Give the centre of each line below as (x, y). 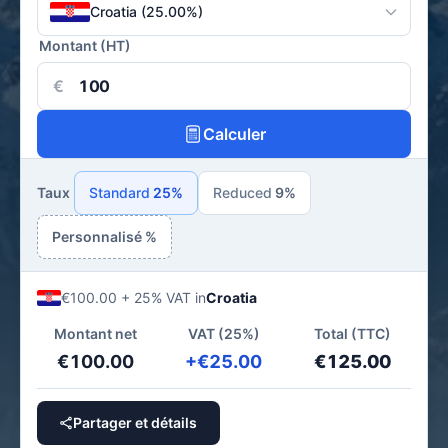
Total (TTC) (353, 333)
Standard (119, 192)
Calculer (234, 134)
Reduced (242, 192)
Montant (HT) (85, 45)
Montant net (95, 333)
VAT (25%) (223, 333)
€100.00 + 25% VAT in (133, 297)
